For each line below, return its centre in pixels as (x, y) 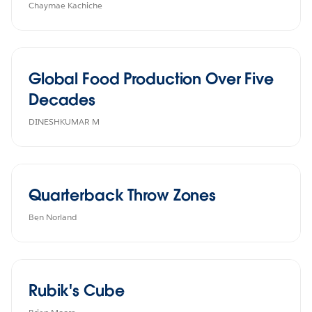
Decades (62, 99)
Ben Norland (53, 217)
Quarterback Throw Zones (123, 195)
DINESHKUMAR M (64, 121)
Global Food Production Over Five (151, 78)
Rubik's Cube (77, 290)
